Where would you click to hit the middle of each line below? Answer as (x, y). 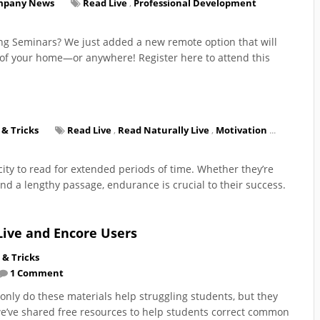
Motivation (241, 130)
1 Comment (37, 272)
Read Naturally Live (164, 130)
